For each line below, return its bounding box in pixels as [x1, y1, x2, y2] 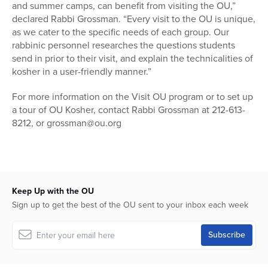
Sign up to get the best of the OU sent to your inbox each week [12, 199, 248, 212]
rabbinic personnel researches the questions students [12, 38, 235, 53]
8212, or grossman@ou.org [12, 116, 121, 130]
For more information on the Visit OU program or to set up [12, 90, 253, 104]
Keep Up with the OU [12, 185, 94, 198]
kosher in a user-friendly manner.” [12, 65, 151, 79]
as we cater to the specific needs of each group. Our [12, 25, 229, 39]
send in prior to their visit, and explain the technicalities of [12, 51, 253, 66]
